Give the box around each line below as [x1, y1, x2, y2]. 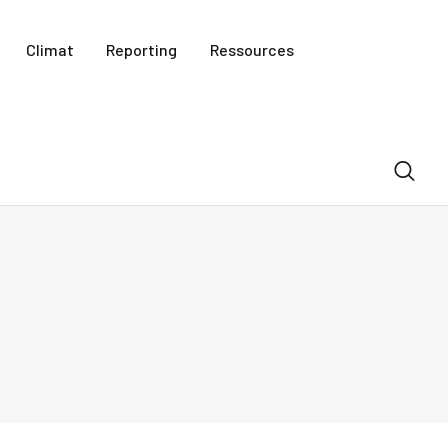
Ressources [210, 39, 295, 59]
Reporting [106, 39, 178, 59]
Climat [25, 39, 74, 59]
